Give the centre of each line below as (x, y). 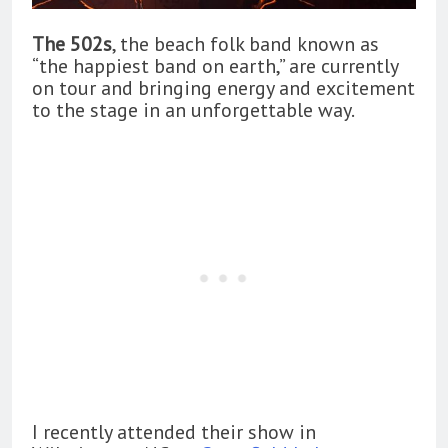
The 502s (72, 43)
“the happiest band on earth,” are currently (215, 65)
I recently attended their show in (174, 431)
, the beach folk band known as (245, 43)
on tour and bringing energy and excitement (223, 87)
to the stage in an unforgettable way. (193, 109)
